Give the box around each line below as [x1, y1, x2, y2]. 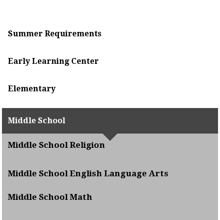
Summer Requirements [8, 29, 102, 38]
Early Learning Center [8, 56, 99, 66]
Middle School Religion [8, 140, 106, 150]
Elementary [8, 84, 56, 93]
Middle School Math [8, 192, 93, 202]
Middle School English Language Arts [8, 168, 169, 178]
